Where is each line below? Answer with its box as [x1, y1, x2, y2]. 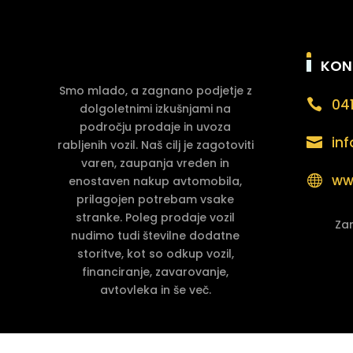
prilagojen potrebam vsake [76, 191, 235, 207]
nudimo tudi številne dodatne [71, 227, 240, 243]
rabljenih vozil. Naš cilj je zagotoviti [57, 136, 254, 153]
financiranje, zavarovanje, [82, 263, 229, 280]
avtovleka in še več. [99, 281, 211, 298]
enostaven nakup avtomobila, [69, 173, 243, 189]
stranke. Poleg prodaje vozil [76, 209, 236, 225]
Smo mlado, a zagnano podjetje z [58, 82, 252, 98]
